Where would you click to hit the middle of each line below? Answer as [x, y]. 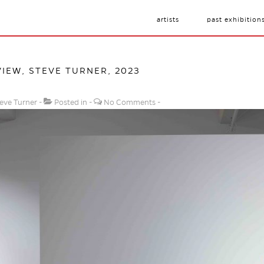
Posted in [71, 103]
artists [168, 19]
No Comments [130, 103]
